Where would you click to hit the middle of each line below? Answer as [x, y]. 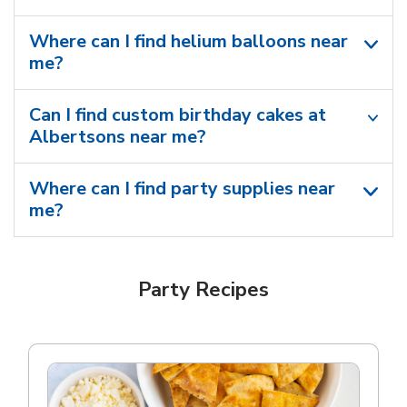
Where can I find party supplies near [182, 189]
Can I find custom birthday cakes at [178, 115]
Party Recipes [203, 290]
